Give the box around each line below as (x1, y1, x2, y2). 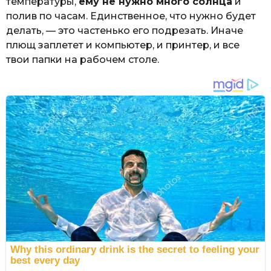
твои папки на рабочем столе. (6, 54, 159, 66)
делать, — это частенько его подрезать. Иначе (6, 25, 243, 37)
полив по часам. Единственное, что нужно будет (6, 10, 256, 22)
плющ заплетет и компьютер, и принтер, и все (6, 39, 240, 51)
